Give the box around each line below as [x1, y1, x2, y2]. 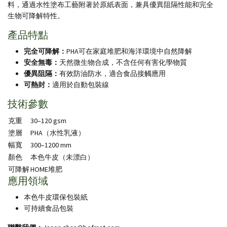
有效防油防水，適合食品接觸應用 [59, 69, 166, 78]
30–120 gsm [30, 116, 66, 125]
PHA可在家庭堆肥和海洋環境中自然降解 [66, 47, 192, 56]
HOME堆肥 [30, 165, 62, 174]
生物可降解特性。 [8, 11, 64, 20]
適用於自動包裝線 [52, 80, 109, 89]
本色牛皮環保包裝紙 [24, 193, 88, 202]
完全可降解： [24, 47, 66, 56]
